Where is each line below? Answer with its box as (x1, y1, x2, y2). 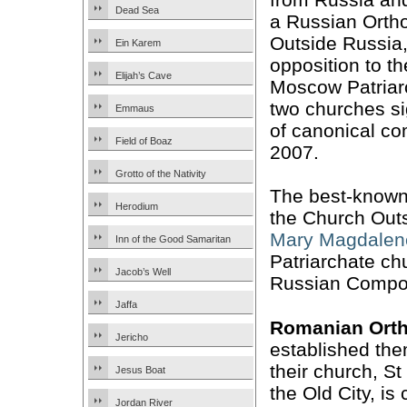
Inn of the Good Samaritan (115, 233, 231, 244)
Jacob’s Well (115, 266, 171, 277)
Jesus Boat (115, 364, 165, 375)
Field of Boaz (115, 135, 173, 146)
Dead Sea (115, 5, 159, 15)
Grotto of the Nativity (115, 168, 206, 179)
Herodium (115, 201, 158, 212)
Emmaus (115, 103, 154, 114)
